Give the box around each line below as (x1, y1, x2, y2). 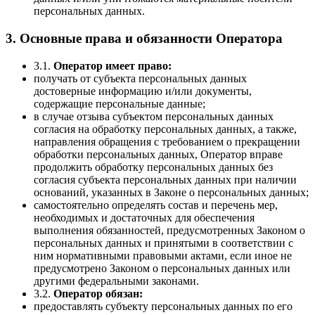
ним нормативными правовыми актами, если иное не (34, 249, 292, 262)
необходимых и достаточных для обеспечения (34, 211, 255, 224)
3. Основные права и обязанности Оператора (6, 30, 283, 46)
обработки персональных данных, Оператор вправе (34, 148, 283, 160)
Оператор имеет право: (53, 59, 172, 72)
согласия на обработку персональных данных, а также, (34, 122, 297, 135)
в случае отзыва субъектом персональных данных (34, 110, 274, 122)
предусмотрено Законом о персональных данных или (34, 262, 290, 274)
